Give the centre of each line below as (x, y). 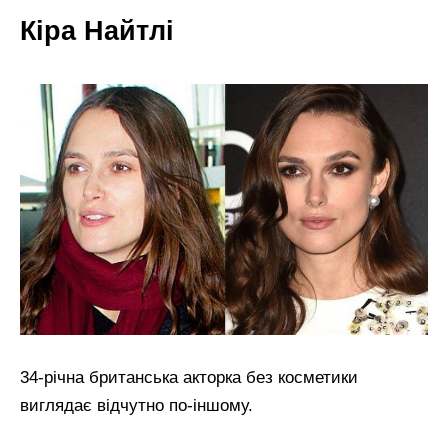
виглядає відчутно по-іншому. (136, 406)
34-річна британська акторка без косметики (189, 378)
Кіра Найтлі (97, 30)
